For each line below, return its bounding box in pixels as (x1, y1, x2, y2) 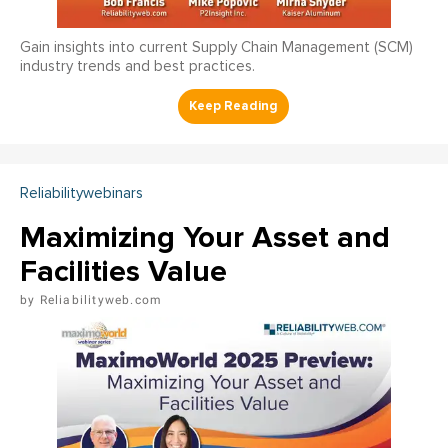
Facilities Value (20, 253, 227, 291)
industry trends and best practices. (20, 59, 255, 75)
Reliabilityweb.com (39, 293, 163, 308)
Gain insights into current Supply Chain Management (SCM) (20, 40, 413, 56)
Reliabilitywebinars (20, 186, 143, 202)
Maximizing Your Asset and (20, 219, 390, 257)
